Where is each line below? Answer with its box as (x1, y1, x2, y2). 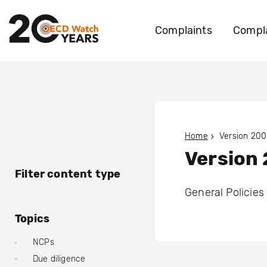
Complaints (155, 24, 212, 37)
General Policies (185, 186, 264, 200)
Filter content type (15, 167, 121, 181)
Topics (15, 212, 50, 225)
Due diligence (33, 253, 86, 264)
